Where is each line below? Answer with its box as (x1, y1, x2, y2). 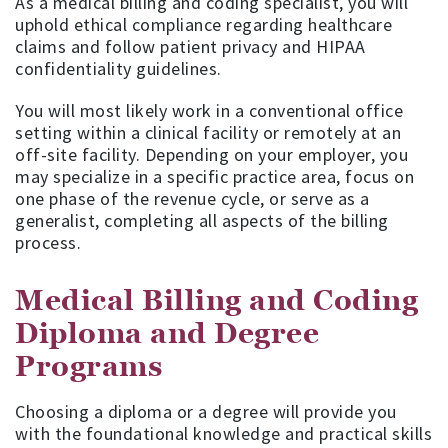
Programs (15, 349, 162, 382)
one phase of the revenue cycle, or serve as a (15, 186, 370, 210)
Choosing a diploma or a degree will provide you (15, 399, 397, 423)
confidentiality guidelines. (15, 56, 222, 80)
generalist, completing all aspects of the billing (15, 208, 389, 232)
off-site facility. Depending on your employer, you (15, 142, 408, 166)
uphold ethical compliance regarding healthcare (15, 12, 392, 36)
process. (15, 230, 81, 254)
